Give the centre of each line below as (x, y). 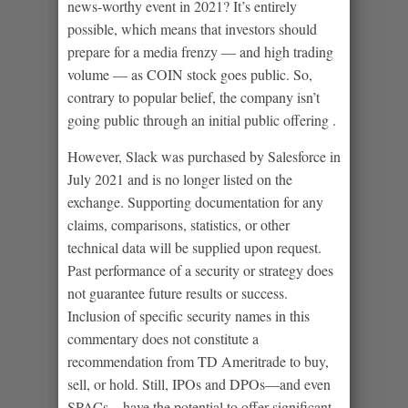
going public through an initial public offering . (202, 119)
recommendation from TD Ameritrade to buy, (198, 361)
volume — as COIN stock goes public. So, (190, 74)
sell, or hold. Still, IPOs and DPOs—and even (199, 383)
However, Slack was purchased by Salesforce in (204, 156)
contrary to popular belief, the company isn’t (194, 97)
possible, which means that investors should (192, 28)
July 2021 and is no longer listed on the (180, 178)
